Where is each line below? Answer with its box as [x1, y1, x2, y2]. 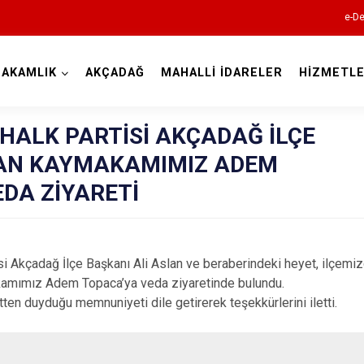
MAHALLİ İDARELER [160, 66, 283, 80]
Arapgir [279, 275, 325, 292]
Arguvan [279, 302, 332, 319]
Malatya [149, 80, 214, 101]
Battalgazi [279, 330, 343, 347]
